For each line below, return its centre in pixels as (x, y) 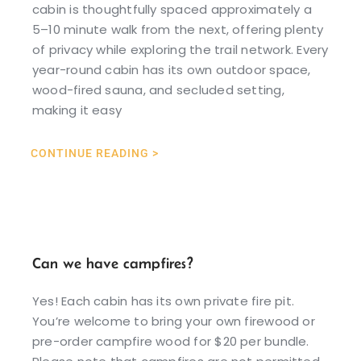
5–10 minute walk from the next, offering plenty (178, 29)
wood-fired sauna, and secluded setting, (158, 89)
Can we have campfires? (112, 263)
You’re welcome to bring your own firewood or (173, 321)
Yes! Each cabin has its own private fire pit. (163, 301)
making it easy (77, 110)
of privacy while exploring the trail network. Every (180, 49)
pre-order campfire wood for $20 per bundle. (170, 341)
